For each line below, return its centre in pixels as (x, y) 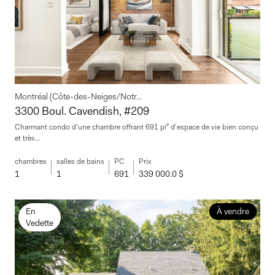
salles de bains (80, 162)
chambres (31, 162)
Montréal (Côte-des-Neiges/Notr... (78, 97)
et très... (28, 138)
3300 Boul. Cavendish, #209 (82, 111)
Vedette (40, 223)
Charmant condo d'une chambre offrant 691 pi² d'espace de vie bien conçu (137, 127)
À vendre (233, 211)
